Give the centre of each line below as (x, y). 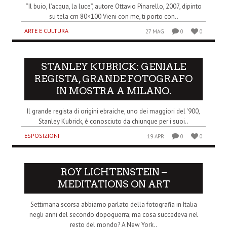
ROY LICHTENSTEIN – (113, 172)
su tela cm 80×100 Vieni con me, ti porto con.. (113, 16)
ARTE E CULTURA (46, 30)
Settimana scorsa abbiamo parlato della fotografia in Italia (113, 205)
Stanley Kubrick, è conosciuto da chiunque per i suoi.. (113, 122)
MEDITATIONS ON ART (113, 184)
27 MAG (155, 31)
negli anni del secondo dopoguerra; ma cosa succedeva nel (113, 215)
